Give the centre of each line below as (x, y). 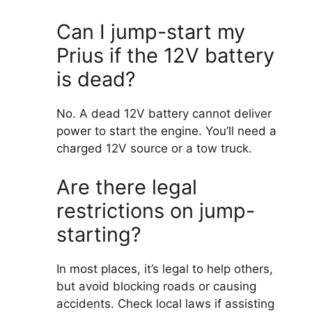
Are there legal (127, 187)
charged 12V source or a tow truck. (154, 149)
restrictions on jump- (156, 210)
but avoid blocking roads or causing (156, 286)
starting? (99, 234)
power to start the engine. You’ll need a (166, 131)
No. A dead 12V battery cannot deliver (164, 114)
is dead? (96, 79)
